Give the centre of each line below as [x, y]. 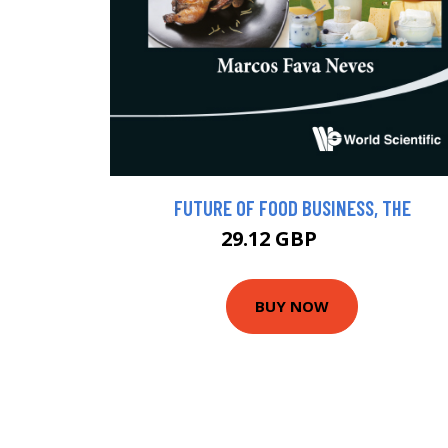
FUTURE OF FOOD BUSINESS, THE [292, 207]
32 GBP [342, 241]
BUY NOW [292, 306]
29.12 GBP [271, 238]
